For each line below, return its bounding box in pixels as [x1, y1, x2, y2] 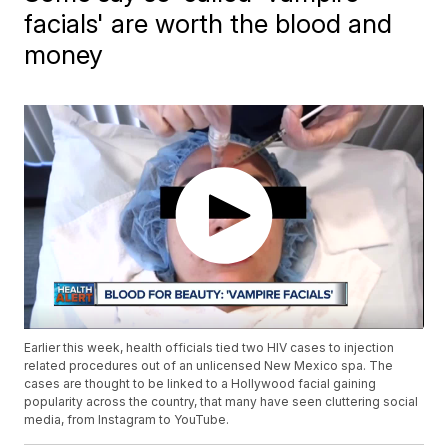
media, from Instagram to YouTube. [24, 412, 230, 428]
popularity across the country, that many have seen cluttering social [24, 394, 419, 410]
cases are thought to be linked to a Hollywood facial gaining [24, 376, 377, 392]
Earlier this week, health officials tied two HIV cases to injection [24, 340, 395, 356]
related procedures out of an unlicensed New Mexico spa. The [24, 358, 394, 374]
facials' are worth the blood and [24, 8, 393, 39]
